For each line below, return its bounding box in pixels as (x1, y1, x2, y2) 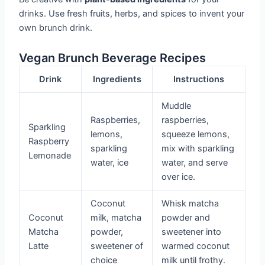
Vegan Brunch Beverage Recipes (19, 51, 206, 65)
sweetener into (161, 227, 222, 237)
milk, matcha (91, 212, 142, 223)
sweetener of (91, 241, 144, 251)
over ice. (161, 172, 196, 182)
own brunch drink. (19, 22, 93, 34)
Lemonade (28, 150, 72, 161)
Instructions (173, 74, 225, 85)
